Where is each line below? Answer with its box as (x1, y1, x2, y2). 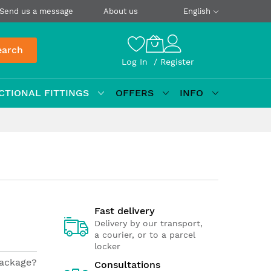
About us (103, 7, 138, 16)
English (183, 7, 211, 16)
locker (94, 241, 120, 251)
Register (160, 57, 194, 67)
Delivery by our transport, (94, 218, 203, 228)
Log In (122, 57, 151, 67)
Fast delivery (94, 205, 155, 217)
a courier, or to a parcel (94, 230, 195, 240)
